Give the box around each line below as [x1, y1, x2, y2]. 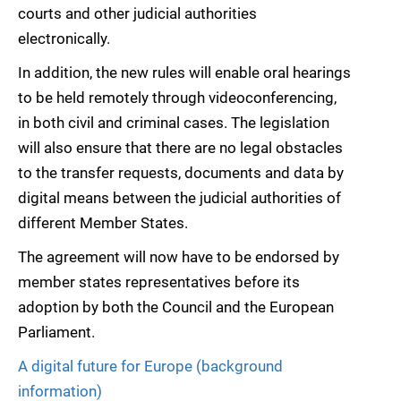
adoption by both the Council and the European [18, 298, 334, 317]
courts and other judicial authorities [18, 4, 257, 23]
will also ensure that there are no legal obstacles [18, 139, 343, 158]
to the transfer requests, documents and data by [18, 164, 344, 183]
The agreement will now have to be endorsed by [18, 248, 339, 267]
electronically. [18, 30, 110, 48]
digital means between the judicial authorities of [18, 189, 341, 208]
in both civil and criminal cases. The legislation [18, 114, 329, 132]
